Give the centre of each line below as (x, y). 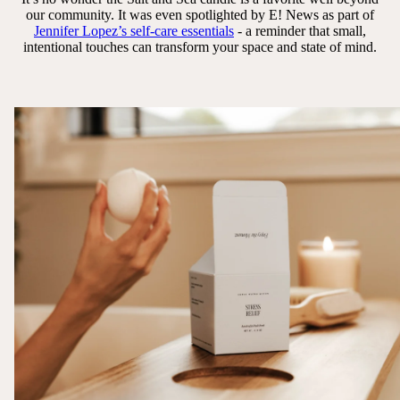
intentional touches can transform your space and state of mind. (200, 46)
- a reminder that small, (300, 30)
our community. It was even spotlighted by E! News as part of (200, 14)
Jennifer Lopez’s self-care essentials (134, 30)
